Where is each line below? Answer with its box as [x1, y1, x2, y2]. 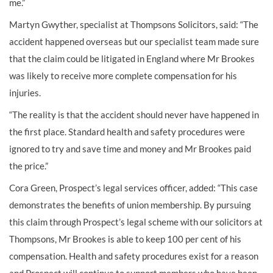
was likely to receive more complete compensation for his [9, 69, 237, 81]
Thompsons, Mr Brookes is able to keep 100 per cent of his [9, 233, 241, 244]
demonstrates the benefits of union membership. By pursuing [9, 199, 251, 210]
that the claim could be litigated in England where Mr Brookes [9, 52, 255, 64]
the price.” [9, 160, 48, 171]
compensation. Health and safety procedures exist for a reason [9, 250, 258, 261]
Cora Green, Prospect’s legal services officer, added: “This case [9, 182, 258, 193]
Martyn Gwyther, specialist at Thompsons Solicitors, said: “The [9, 18, 258, 30]
